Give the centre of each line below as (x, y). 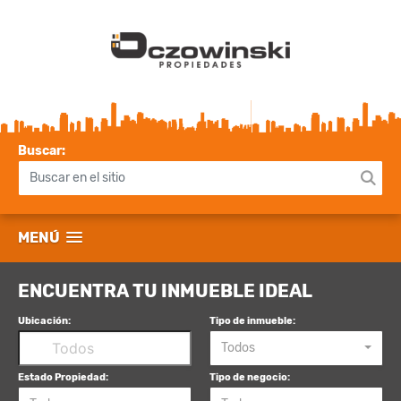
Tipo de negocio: (250, 377)
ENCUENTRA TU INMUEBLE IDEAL (165, 290)
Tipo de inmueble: (252, 320)
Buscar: (42, 151)
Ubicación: (44, 320)
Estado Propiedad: (63, 377)
